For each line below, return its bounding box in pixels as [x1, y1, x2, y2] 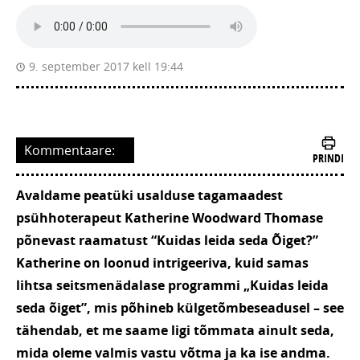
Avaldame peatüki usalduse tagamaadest [16, 186, 283, 205]
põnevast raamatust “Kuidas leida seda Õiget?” [16, 231, 318, 250]
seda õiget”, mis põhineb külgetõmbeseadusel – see [16, 299, 344, 317]
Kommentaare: [24, 141, 115, 160]
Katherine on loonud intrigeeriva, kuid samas [16, 254, 309, 272]
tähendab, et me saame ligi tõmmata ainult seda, [16, 321, 334, 340]
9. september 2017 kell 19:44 [29, 59, 183, 75]
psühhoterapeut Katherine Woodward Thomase [16, 209, 323, 227]
